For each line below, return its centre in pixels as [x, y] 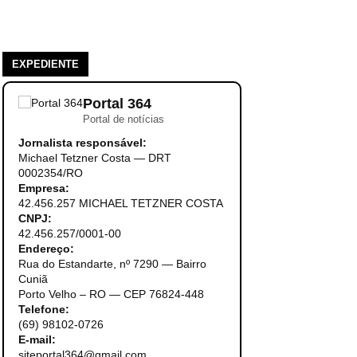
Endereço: [46, 249]
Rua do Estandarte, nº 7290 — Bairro [112, 264]
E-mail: [37, 339]
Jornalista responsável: [82, 143]
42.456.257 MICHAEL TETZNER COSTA [120, 203]
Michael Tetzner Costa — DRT [94, 158]
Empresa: [43, 188]
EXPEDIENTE [45, 64]
